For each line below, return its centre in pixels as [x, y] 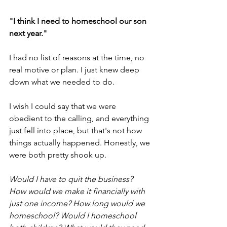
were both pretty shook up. [59, 155]
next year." [28, 33]
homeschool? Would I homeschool [74, 215]
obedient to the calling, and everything [80, 118]
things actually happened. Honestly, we [81, 142]
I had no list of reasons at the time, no [78, 57]
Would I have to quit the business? [72, 179]
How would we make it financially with [78, 191]
